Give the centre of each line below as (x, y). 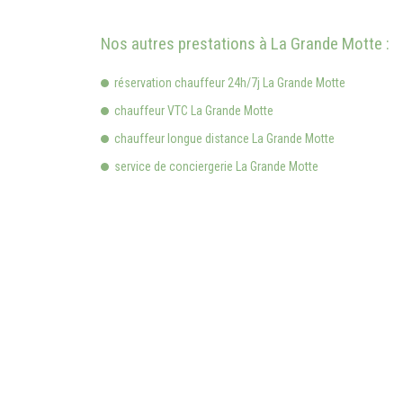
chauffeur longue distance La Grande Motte (224, 139)
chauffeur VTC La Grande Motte (194, 111)
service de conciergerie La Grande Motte (216, 167)
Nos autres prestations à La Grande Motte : (245, 44)
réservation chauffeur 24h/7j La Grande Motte (230, 83)
